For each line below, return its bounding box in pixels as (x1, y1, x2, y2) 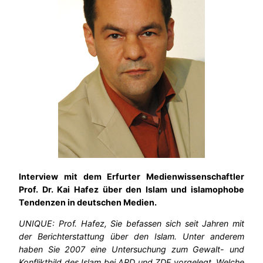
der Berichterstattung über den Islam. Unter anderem (19, 231, 244, 241)
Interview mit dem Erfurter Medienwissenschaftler (19, 171, 244, 181)
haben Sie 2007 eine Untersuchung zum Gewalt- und (19, 244, 244, 254)
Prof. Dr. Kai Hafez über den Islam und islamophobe (19, 184, 244, 194)
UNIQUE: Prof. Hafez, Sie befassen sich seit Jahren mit (19, 218, 244, 228)
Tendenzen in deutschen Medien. (19, 197, 157, 207)
